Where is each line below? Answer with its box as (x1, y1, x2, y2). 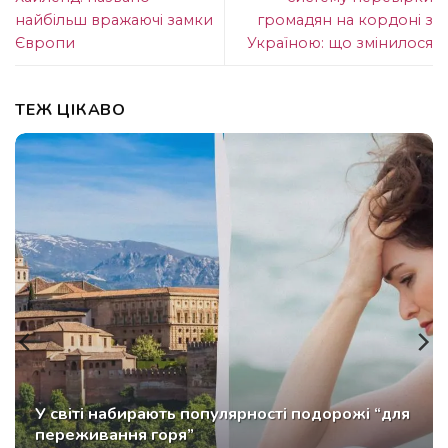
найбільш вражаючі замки (15, 10, 213, 29)
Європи (15, 33, 75, 52)
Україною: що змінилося (247, 33, 433, 52)
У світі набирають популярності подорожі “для (35, 402, 411, 425)
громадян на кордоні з (257, 10, 433, 29)
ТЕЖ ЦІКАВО (25, 98, 127, 121)
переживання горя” (35, 423, 195, 446)
